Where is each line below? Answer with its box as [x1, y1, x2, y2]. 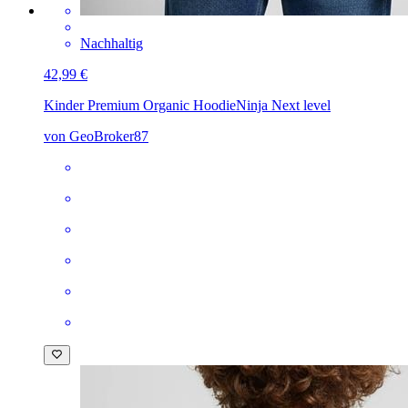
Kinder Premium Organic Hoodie [44, 97, 236, 113]
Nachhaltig [80, 35, 143, 51]
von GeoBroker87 [44, 127, 148, 144]
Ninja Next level [236, 97, 331, 113]
